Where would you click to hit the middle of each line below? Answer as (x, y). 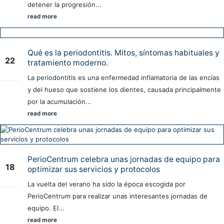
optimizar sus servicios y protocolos (94, 169)
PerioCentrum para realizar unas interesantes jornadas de (117, 196)
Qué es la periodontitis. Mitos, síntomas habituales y (123, 53)
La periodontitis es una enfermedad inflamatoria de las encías (123, 78)
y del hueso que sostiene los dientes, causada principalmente (124, 90)
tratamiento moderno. (68, 63)
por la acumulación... (59, 102)
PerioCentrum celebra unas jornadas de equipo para (124, 159)
